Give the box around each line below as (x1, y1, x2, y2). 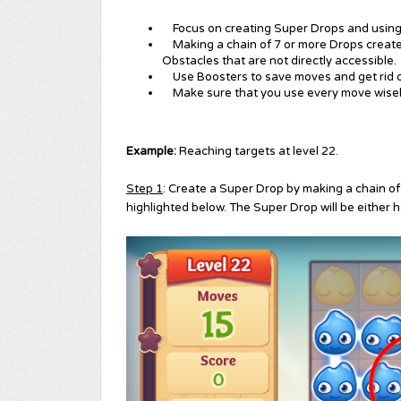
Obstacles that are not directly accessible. (162, 54, 397, 69)
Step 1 (126, 182, 163, 197)
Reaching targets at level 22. (176, 144, 338, 159)
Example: (126, 144, 176, 159)
